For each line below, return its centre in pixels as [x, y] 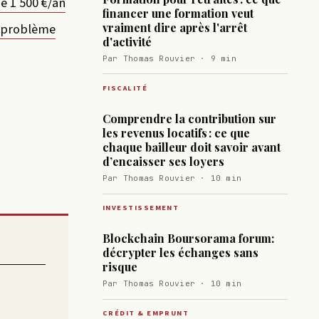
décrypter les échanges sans [181, 253]
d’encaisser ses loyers [163, 162]
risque [120, 267]
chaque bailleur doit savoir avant [192, 147]
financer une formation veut [178, 14]
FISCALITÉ [125, 88]
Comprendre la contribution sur [189, 119]
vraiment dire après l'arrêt [175, 28]
